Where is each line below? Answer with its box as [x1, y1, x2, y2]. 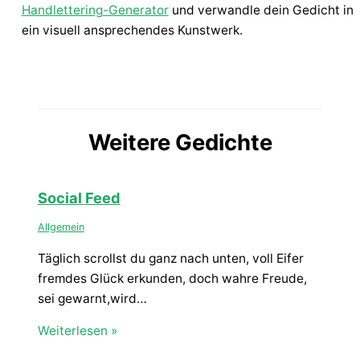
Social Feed [37, 189, 121, 207]
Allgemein [37, 221, 84, 234]
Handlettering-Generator [21, 2, 169, 18]
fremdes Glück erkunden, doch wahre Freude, [37, 270, 307, 286]
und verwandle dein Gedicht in [168, 2, 354, 18]
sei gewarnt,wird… [37, 290, 147, 306]
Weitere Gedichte [88, 128, 272, 156]
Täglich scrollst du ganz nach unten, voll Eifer [37, 250, 304, 266]
